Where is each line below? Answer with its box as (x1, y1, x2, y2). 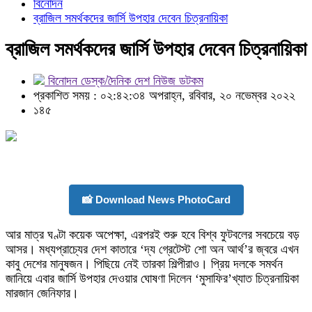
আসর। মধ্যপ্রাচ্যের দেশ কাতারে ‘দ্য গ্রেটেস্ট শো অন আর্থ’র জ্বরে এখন (6, 242, 299, 256)
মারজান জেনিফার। (6, 286, 79, 300)
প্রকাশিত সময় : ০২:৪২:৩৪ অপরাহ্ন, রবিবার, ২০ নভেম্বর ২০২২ (33, 88, 295, 102)
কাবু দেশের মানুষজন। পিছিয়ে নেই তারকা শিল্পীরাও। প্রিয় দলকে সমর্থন (6, 257, 283, 271)
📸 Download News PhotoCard (81, 194, 231, 205)
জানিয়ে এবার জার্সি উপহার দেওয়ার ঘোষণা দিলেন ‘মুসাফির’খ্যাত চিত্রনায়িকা (6, 272, 299, 286)
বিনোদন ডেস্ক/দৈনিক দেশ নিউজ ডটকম (45, 74, 203, 88)
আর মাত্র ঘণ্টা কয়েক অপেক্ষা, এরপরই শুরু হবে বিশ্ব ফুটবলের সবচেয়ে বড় (6, 228, 299, 242)
